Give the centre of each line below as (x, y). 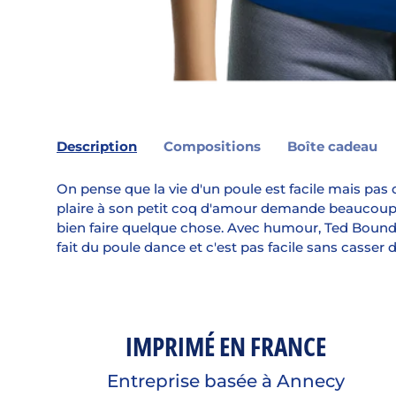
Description (97, 146)
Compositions (212, 146)
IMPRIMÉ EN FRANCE (226, 346)
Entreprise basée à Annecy (226, 381)
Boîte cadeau (332, 146)
